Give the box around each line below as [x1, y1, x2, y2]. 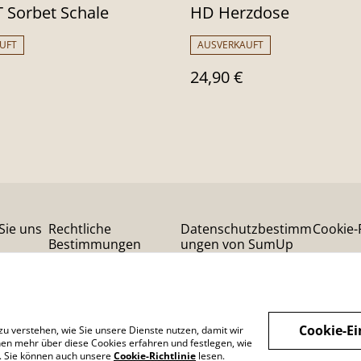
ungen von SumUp [180, 235, 293, 253]
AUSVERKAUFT [197, 37, 263, 52]
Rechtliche [48, 220, 111, 238]
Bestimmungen [48, 235, 141, 253]
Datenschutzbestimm [180, 220, 312, 238]
